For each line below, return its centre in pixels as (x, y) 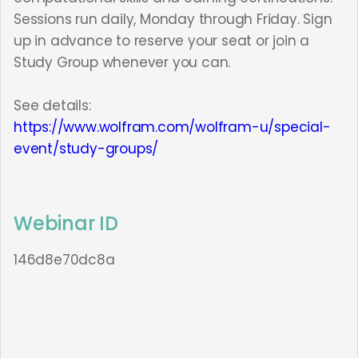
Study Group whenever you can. (122, 62)
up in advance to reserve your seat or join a (162, 41)
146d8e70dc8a (64, 260)
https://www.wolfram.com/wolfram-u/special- (172, 127)
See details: (52, 105)
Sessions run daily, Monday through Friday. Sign (173, 19)
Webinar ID (66, 223)
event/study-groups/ (86, 149)
